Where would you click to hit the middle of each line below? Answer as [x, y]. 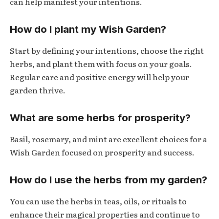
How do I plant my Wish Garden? [88, 29]
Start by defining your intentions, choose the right [107, 51]
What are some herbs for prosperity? [100, 117]
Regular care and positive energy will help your [99, 77]
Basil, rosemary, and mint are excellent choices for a [109, 139]
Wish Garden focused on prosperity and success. [102, 152]
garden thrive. [38, 90]
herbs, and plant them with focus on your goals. [101, 64]
